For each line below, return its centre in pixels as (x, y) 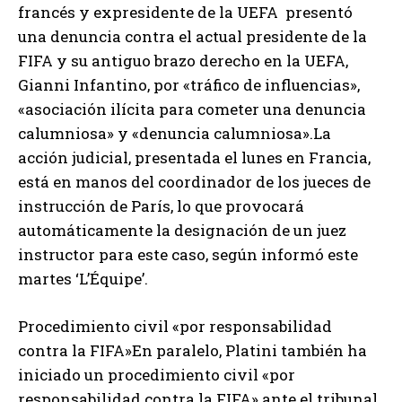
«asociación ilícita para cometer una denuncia (192, 109)
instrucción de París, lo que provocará (161, 205)
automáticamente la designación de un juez (182, 230)
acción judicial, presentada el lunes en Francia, (194, 157)
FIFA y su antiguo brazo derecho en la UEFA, (183, 60)
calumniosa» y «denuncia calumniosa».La (175, 133)
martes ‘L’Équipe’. (83, 278)
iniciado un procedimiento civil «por (157, 374)
